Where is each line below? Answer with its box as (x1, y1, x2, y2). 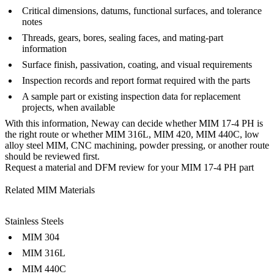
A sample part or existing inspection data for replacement (22, 91, 240, 102)
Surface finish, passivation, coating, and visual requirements (22, 59, 252, 70)
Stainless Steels (5, 216, 64, 227)
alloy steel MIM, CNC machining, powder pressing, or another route (5, 139, 269, 150)
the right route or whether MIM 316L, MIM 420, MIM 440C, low (5, 128, 259, 139)
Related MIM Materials (5, 185, 95, 195)
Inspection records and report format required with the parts (22, 75, 250, 86)
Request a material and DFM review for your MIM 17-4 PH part (5, 161, 254, 172)
